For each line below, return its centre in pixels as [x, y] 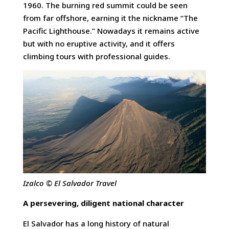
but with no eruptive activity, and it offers [99, 44]
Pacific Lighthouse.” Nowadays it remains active [111, 31]
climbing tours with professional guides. [96, 56]
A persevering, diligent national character [103, 203]
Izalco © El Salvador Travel [70, 183]
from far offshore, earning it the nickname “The [110, 18]
